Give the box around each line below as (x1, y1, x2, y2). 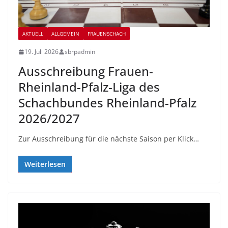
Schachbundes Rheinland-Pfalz (18, 94, 196, 111)
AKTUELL (22, 30, 43, 38)
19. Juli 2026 (24, 47, 59, 56)
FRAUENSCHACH (88, 30, 126, 38)
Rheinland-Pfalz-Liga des (18, 78, 160, 96)
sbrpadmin (65, 47, 95, 56)
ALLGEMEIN (51, 30, 79, 38)
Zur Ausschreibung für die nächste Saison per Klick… (18, 134, 199, 144)
